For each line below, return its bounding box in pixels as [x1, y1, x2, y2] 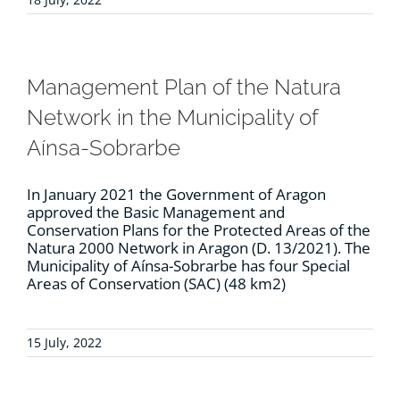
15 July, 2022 [27, 334, 102, 352]
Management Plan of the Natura [27, 74, 341, 101]
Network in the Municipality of [27, 104, 318, 131]
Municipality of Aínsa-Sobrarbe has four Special [27, 255, 350, 277]
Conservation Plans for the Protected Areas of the [27, 220, 371, 241]
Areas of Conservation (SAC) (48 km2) [27, 273, 286, 295]
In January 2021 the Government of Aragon [27, 184, 326, 205]
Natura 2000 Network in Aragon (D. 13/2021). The [27, 237, 371, 259]
